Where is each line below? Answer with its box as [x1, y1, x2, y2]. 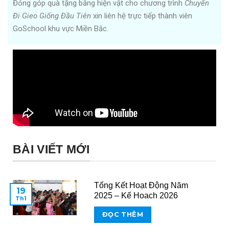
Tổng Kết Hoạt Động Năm [94, 181, 188, 190]
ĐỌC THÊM [102, 210, 143, 218]
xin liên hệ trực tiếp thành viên [91, 11, 192, 20]
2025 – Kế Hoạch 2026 [94, 191, 178, 200]
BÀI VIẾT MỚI [13, 142, 90, 156]
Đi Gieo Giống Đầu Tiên [13, 11, 91, 20]
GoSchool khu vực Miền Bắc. [13, 24, 108, 33]
